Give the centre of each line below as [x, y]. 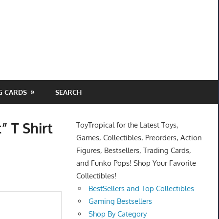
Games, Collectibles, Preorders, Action [139, 138]
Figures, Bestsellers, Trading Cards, [133, 151]
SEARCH [68, 92]
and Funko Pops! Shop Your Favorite [136, 163]
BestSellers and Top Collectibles [142, 189]
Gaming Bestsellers [120, 201]
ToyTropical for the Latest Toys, [127, 125]
